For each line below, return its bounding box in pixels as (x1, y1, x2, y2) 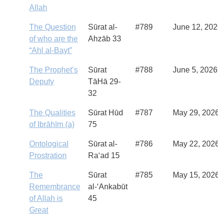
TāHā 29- (88, 77, 121, 86)
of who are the (29, 35, 78, 43)
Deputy (29, 77, 54, 86)
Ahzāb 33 (88, 35, 121, 43)
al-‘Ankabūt (88, 182, 127, 191)
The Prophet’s (29, 66, 78, 74)
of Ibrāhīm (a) (29, 120, 74, 128)
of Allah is (29, 194, 63, 202)
